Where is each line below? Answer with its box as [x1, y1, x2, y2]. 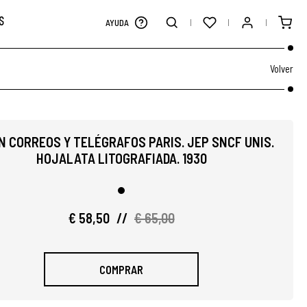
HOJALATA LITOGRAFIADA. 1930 [36, 150, 207, 167]
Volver [270, 62, 293, 75]
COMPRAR [99, 262, 143, 276]
